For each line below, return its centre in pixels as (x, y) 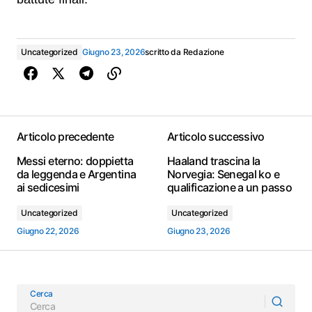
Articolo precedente (65, 136)
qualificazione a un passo (229, 187)
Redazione (203, 52)
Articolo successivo (216, 136)
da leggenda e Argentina (77, 174)
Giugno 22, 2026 (48, 231)
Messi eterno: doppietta (75, 161)
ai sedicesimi (48, 187)
